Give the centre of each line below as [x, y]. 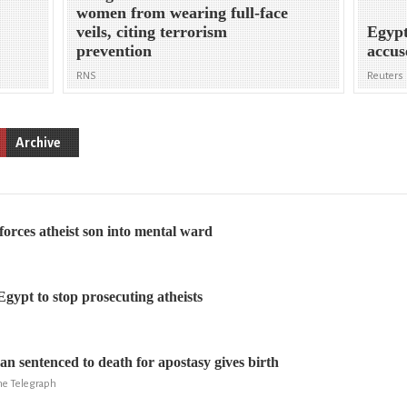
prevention [114, 51]
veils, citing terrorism [152, 32]
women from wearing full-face [183, 13]
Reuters [386, 76]
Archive [38, 142]
